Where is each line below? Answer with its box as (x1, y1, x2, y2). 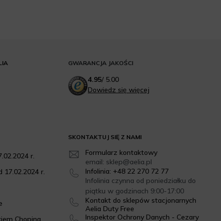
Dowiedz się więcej (87, 85, 149, 95)
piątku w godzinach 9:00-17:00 (85, 186, 184, 196)
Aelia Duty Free (85, 204, 134, 214)
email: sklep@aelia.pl (85, 157, 152, 167)
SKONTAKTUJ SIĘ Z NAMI (68, 133, 142, 141)
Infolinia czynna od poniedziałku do (85, 176, 196, 185)
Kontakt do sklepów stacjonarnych (85, 196, 196, 205)
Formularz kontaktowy (85, 148, 157, 157)
